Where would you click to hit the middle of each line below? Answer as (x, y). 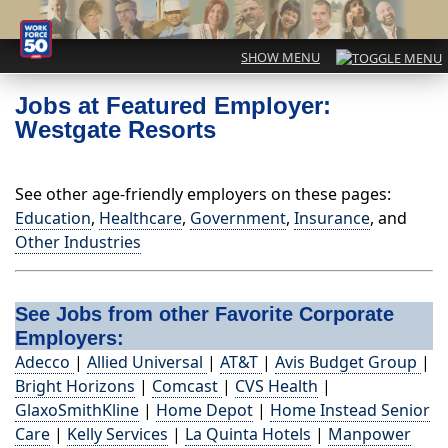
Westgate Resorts (115, 130)
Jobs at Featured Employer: (173, 106)
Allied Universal (147, 362)
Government (238, 218)
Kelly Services (117, 434)
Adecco (44, 362)
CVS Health (276, 386)
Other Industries (78, 242)
